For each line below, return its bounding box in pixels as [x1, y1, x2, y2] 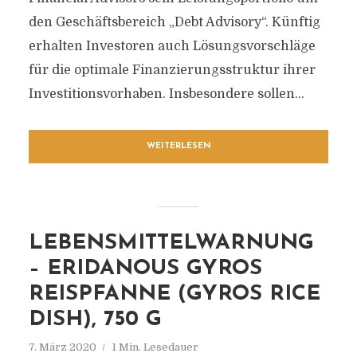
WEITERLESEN [146, 142, 211, 151]
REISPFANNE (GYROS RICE [28, 284, 320, 305]
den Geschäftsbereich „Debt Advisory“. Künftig [28, 15, 320, 29]
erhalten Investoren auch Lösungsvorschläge [28, 39, 316, 53]
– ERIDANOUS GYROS [28, 258, 262, 280]
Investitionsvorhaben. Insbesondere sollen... [28, 87, 304, 101]
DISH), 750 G [28, 309, 162, 331]
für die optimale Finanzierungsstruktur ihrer [28, 63, 316, 77]
